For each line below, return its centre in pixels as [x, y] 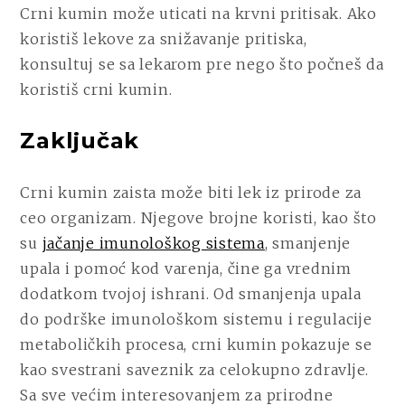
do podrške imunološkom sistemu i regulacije [196, 319]
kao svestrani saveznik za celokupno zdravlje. [195, 369]
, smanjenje [308, 243]
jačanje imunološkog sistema [153, 243]
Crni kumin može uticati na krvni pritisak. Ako [198, 14]
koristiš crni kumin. [96, 90]
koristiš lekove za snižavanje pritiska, [164, 39]
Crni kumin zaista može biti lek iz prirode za [191, 192]
